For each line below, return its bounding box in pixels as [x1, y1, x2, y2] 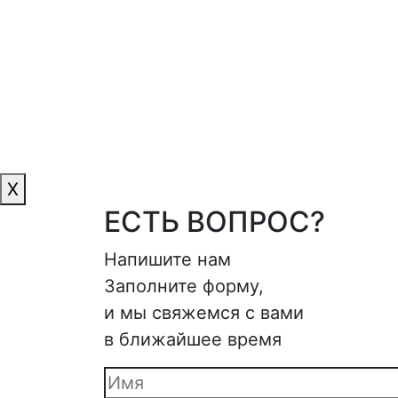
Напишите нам [104, 248, 231, 270]
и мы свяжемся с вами [104, 301, 304, 323]
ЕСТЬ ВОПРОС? [104, 203, 325, 239]
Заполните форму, [104, 275, 264, 297]
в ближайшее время [104, 328, 282, 350]
